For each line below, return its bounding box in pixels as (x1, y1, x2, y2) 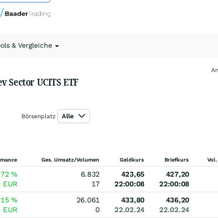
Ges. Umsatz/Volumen (41, 157, 99, 163)
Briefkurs (164, 157, 189, 163)
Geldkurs (120, 157, 144, 163)
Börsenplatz (21, 113, 55, 120)
